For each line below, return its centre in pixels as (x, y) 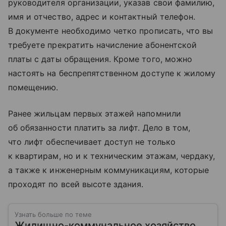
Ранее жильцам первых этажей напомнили (95, 113)
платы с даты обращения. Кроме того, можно (100, 59)
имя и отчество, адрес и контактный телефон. (102, 16)
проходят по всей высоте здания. (76, 184)
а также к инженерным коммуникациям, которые (109, 170)
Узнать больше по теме (53, 214)
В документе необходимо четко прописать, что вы (111, 31)
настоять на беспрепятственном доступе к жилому (112, 73)
